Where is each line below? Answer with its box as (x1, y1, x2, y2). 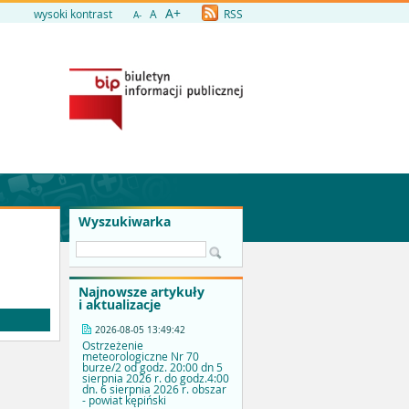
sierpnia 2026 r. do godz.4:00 (82, 371, 229, 386)
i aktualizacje (79, 296, 161, 314)
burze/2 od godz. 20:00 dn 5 (82, 360, 223, 375)
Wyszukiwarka (79, 213, 171, 230)
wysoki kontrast (34, 6, 112, 21)
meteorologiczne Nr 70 (82, 349, 199, 364)
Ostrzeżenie (82, 338, 143, 353)
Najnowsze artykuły (79, 283, 204, 301)
